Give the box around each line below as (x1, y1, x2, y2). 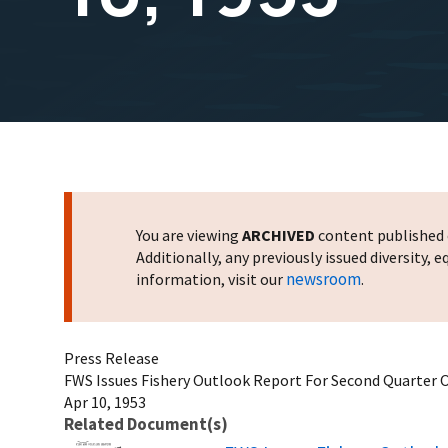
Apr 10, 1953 (64, 391, 146, 412)
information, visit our (136, 268, 286, 289)
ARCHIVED (242, 224, 315, 245)
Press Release (64, 347, 159, 368)
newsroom (286, 267, 361, 290)
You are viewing (136, 224, 242, 245)
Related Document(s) (64, 412, 228, 435)
